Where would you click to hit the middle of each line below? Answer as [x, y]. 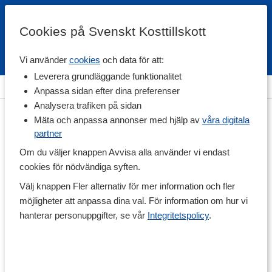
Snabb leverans [136, 66]
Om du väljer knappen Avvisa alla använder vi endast [124, 152]
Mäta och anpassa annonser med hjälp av [118, 120]
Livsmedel [66, 86]
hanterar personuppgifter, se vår [83, 215]
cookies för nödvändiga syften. [80, 167]
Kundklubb [226, 66]
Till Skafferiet [127, 86]
